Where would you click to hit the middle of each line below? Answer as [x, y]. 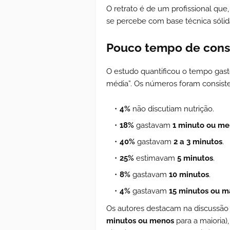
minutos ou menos [140, 221]
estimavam [156, 158]
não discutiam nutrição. [172, 109]
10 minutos [189, 174]
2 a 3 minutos [198, 141]
